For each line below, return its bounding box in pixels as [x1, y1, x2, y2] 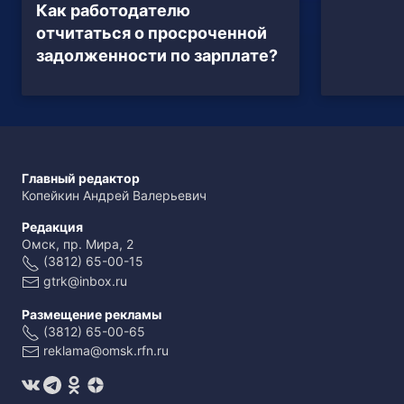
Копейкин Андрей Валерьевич [22, 188, 207, 204]
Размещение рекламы [22, 306, 161, 322]
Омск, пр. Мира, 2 [22, 236, 133, 252]
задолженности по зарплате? [36, 46, 278, 66]
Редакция [22, 219, 83, 235]
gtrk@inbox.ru [43, 272, 127, 289]
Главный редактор [22, 170, 140, 187]
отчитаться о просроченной [36, 23, 267, 43]
